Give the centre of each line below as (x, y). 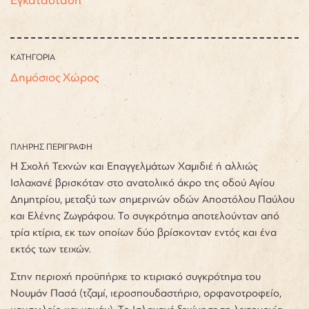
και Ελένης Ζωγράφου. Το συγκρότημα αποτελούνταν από (145, 216)
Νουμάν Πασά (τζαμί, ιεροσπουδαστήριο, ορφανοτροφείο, (146, 293)
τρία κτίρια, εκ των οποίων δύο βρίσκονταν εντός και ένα (143, 232)
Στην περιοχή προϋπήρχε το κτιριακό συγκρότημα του (136, 276)
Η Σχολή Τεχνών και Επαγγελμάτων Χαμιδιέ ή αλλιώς (134, 166)
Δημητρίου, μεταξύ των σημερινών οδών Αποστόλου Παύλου (154, 199)
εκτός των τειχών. (51, 249)
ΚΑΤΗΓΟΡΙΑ (33, 57)
